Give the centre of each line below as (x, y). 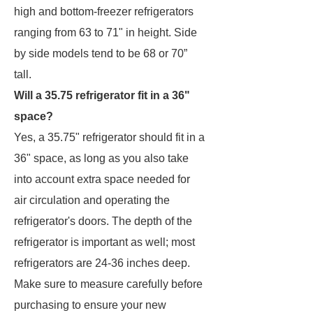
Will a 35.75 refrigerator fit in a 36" (102, 95)
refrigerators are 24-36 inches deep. (102, 263)
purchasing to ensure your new (90, 305)
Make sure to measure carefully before (108, 284)
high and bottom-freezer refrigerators (104, 12)
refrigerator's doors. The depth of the (103, 221)
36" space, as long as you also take (101, 158)
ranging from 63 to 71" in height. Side (105, 32)
